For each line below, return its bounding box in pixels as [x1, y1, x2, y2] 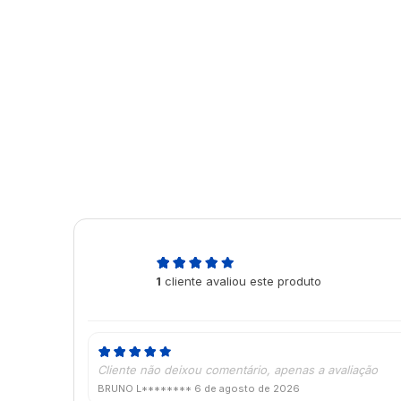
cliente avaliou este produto [161, 274, 321, 289]
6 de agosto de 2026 [194, 382, 300, 396]
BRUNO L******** [98, 382, 194, 396]
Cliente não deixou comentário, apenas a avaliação [98, 363, 378, 378]
